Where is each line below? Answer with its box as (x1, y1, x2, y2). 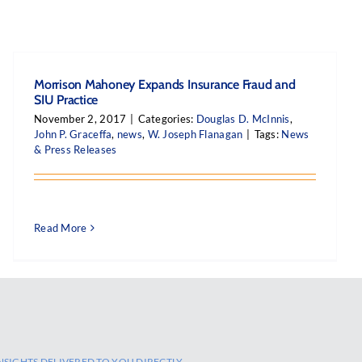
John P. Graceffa (34, 128, 112, 141)
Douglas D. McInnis (196, 112, 290, 125)
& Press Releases (34, 143, 117, 156)
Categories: (137, 112, 196, 125)
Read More (34, 221, 87, 234)
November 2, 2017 (34, 112, 127, 125)
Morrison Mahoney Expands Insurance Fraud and (34, 77, 296, 92)
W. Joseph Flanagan (147, 128, 243, 141)
